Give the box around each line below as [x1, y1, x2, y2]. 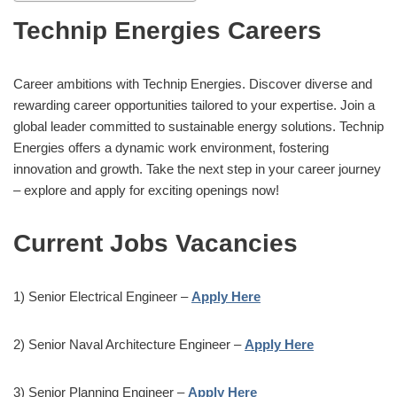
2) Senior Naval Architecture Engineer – [13, 336, 245, 352]
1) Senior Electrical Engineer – [13, 288, 191, 304]
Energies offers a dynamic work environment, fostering [13, 139, 329, 155]
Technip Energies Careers [13, 16, 322, 44]
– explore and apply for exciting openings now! [13, 182, 279, 198]
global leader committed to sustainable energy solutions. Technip [13, 118, 384, 134]
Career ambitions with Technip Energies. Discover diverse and [13, 75, 372, 91]
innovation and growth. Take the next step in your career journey [13, 160, 381, 176]
